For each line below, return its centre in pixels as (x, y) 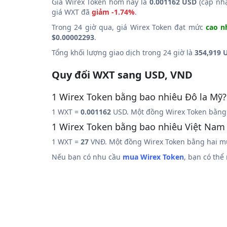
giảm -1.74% (113, 12)
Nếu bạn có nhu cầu (87, 157)
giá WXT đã (72, 12)
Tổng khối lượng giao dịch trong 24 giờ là (123, 52)
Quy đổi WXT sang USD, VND (122, 75)
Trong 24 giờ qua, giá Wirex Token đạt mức (129, 27)
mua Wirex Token (153, 157)
